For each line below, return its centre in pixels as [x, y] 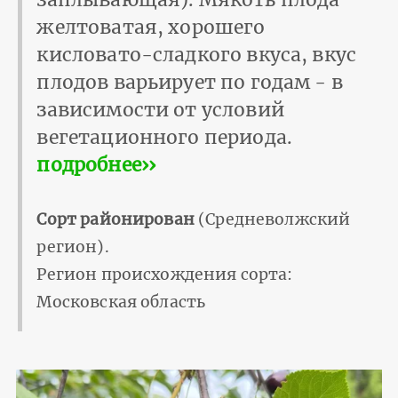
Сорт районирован [115, 220]
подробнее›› [96, 165]
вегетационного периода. [164, 138]
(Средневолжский [272, 220]
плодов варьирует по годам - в [190, 83]
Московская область [121, 302]
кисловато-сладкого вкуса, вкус [197, 55]
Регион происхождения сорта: [165, 275]
